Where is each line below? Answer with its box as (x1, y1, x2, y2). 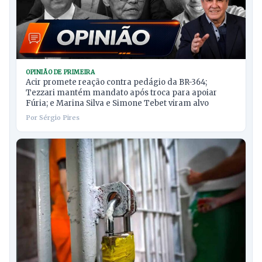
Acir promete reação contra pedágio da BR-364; (26, 77, 208, 87)
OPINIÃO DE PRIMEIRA (26, 68, 95, 76)
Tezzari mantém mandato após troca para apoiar (26, 87, 217, 98)
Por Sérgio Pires (26, 113, 80, 122)
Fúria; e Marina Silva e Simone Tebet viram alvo (26, 98, 209, 108)
